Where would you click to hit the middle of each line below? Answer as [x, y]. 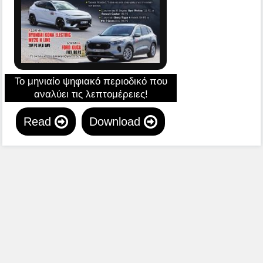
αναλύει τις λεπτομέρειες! [91, 94]
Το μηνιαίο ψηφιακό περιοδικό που [91, 81]
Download [117, 121]
